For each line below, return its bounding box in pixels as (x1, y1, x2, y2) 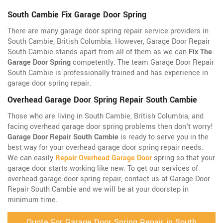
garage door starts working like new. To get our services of (7, 163, 198, 174)
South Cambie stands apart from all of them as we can (7, 47, 189, 58)
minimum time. (7, 195, 58, 206)
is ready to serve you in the (118, 132, 209, 143)
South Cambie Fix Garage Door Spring (7, 9, 146, 21)
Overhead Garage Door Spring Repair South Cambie (7, 94, 197, 106)
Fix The (189, 47, 212, 58)
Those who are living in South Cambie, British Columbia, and (7, 111, 204, 122)
